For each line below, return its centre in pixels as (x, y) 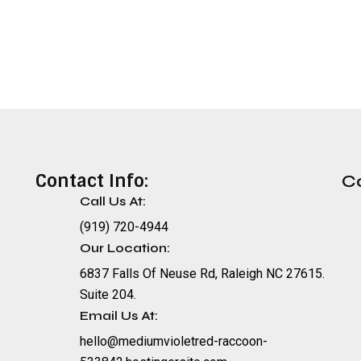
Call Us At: (113, 201)
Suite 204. (108, 294)
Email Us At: (119, 315)
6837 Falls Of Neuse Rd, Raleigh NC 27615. (203, 273)
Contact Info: (92, 180)
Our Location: (125, 247)
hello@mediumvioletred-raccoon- (174, 341)
